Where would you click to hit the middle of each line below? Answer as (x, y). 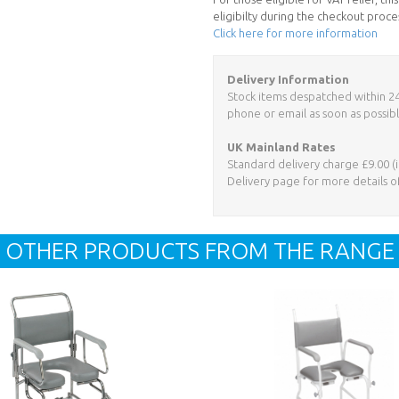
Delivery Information (288, 79)
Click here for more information (295, 33)
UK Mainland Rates (281, 147)
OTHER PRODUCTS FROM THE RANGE (199, 250)
